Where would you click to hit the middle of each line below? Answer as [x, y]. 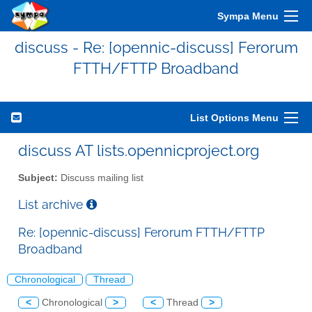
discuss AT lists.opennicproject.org [139, 150]
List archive [52, 204]
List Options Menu [234, 118]
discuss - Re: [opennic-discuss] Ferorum [156, 47]
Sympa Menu [248, 16]
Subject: [38, 178]
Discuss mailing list [101, 178]
